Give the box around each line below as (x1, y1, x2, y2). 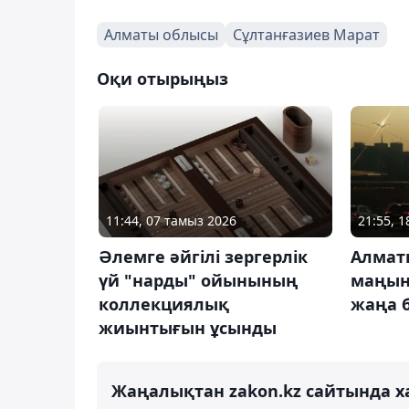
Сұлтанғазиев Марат (233, 24, 380, 45)
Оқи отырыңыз (97, 67, 228, 89)
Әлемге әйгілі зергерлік (99, 245, 308, 267)
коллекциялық (99, 292, 229, 315)
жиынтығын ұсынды (99, 316, 277, 339)
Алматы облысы (104, 24, 218, 45)
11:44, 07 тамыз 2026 (106, 211, 236, 229)
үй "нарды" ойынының (99, 268, 298, 291)
